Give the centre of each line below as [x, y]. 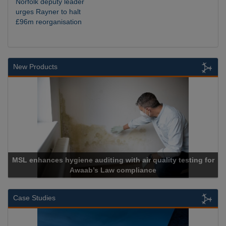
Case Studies [34, 198]
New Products [35, 67]
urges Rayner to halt [48, 12]
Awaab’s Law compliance [113, 170]
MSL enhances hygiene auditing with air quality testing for [113, 160]
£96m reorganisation [49, 22]
